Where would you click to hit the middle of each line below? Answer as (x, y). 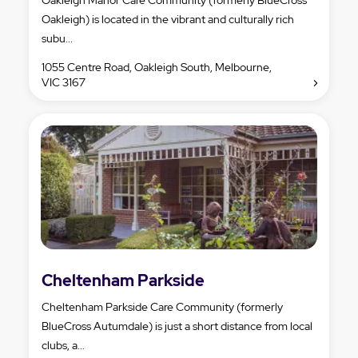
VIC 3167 (64, 82)
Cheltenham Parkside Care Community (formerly (162, 306)
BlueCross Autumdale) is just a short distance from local (177, 326)
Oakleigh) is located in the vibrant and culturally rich (168, 19)
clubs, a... (63, 345)
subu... (57, 38)
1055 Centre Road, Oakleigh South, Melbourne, (157, 67)
